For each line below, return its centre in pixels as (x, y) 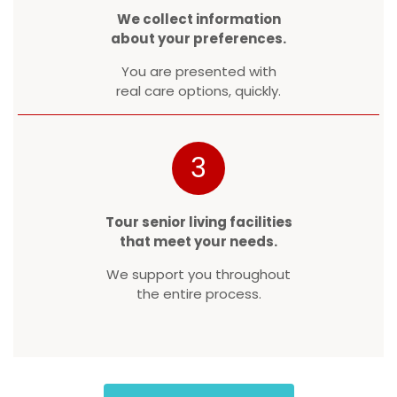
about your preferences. (198, 39)
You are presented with (198, 72)
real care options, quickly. (198, 91)
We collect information (198, 19)
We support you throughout (198, 275)
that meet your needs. (198, 242)
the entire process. (198, 294)
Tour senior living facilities (198, 222)
